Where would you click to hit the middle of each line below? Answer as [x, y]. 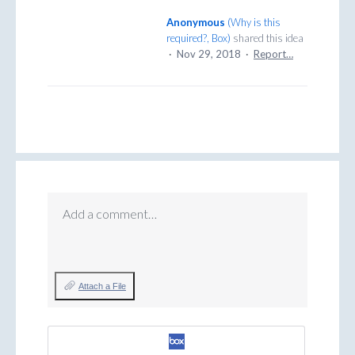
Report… [273, 54]
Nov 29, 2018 [209, 54]
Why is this [256, 23]
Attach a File [102, 286]
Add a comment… [110, 214]
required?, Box [197, 38]
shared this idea [267, 38]
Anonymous [196, 23]
